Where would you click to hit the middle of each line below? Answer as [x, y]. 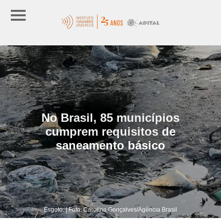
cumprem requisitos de [110, 131]
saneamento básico [110, 145]
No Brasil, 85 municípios [110, 117]
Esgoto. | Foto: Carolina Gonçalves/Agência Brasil [110, 209]
